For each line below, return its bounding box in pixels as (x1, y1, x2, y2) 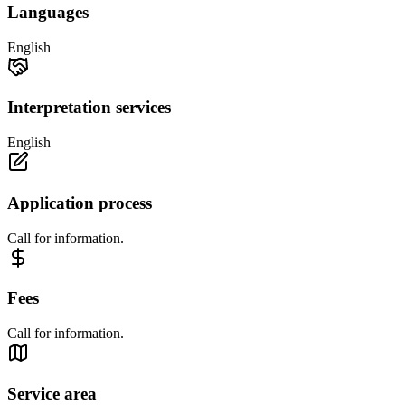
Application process (7, 193, 152, 212)
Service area (7, 383, 97, 403)
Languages (7, 3, 89, 23)
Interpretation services (7, 98, 171, 118)
